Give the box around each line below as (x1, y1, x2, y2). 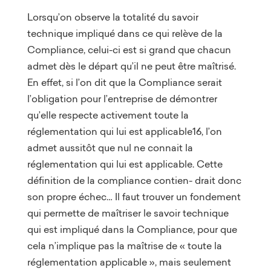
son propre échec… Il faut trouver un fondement (27, 189, 241, 203)
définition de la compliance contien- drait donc (27, 173, 241, 187)
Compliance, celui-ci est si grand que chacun (27, 42, 231, 56)
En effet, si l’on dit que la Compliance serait (27, 75, 222, 89)
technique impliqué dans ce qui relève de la (27, 26, 223, 40)
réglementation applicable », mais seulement (27, 255, 231, 269)
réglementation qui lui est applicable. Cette (27, 157, 223, 171)
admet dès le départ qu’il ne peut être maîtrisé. (27, 59, 236, 73)
